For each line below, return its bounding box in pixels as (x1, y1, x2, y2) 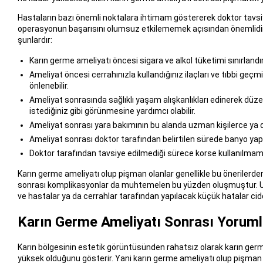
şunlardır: (17, 35, 52, 45)
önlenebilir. (29, 80, 69, 90)
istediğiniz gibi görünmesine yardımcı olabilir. (29, 106, 195, 116)
